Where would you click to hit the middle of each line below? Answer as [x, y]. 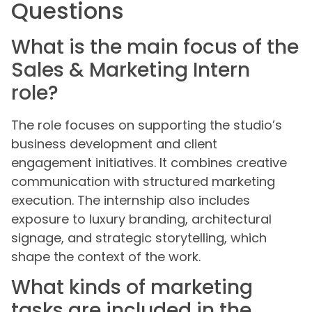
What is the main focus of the [155, 47]
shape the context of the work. [106, 256]
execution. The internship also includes [131, 200]
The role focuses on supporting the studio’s [147, 125]
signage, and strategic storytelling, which [139, 237]
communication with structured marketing [143, 181]
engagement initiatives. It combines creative [149, 162]
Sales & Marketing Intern [131, 70]
